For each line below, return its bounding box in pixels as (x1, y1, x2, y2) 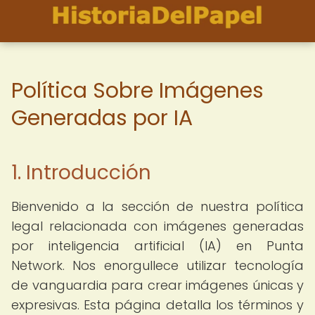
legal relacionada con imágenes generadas (11, 217, 304, 235)
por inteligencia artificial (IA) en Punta (11, 237, 304, 255)
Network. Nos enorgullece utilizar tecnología (11, 257, 304, 274)
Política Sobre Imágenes (11, 76, 264, 105)
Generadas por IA (11, 103, 193, 133)
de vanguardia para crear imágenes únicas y (11, 276, 304, 294)
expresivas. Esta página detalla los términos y (11, 296, 304, 314)
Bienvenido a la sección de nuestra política (11, 198, 304, 215)
